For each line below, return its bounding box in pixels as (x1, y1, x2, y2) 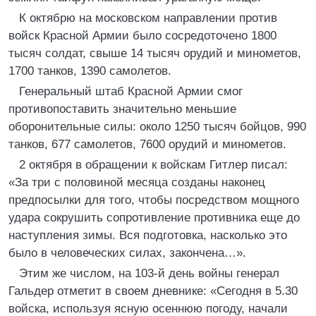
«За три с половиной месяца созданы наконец (8, 176, 265, 189)
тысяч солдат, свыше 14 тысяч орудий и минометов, (8, 47, 301, 60)
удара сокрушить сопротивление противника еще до (8, 211, 300, 224)
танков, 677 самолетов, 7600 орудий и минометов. (8, 138, 286, 151)
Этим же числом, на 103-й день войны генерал (19, 267, 279, 280)
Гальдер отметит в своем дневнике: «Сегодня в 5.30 (8, 284, 298, 298)
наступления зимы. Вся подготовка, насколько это (8, 229, 287, 242)
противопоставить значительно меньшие (8, 102, 236, 116)
